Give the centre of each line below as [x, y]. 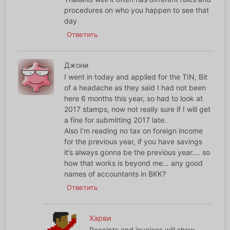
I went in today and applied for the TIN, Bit [136, 77]
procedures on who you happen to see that [136, 10]
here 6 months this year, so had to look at [133, 99]
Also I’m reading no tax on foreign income [133, 131]
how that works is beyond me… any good [133, 163]
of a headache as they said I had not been [135, 88]
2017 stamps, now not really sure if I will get [137, 109]
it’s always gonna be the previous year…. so [137, 152]
